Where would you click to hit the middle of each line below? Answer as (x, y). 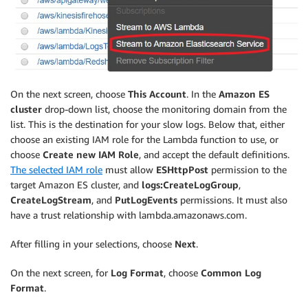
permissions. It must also (232, 199)
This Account (157, 93)
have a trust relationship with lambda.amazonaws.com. (129, 214)
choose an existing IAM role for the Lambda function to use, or (144, 139)
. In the (202, 93)
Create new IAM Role (91, 154)
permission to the (247, 169)
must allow (129, 169)
